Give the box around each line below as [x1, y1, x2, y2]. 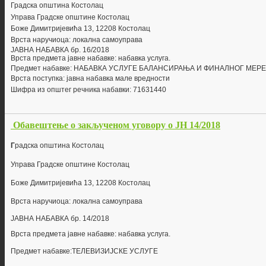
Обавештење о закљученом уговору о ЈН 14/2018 [13, 120, 220, 131]
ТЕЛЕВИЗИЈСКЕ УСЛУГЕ [72, 247, 158, 256]
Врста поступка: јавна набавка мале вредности [11, 74, 170, 83]
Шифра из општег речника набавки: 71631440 [11, 85, 166, 94]
